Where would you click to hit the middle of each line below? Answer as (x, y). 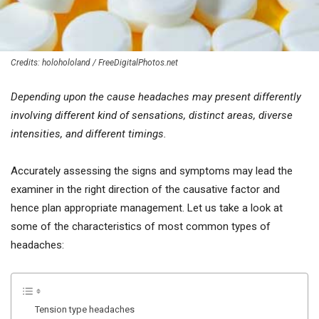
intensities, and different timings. (89, 134)
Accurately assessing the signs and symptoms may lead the (152, 171)
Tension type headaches (84, 309)
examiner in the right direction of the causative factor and (145, 189)
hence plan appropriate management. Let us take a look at (147, 208)
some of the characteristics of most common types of (141, 226)
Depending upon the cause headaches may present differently (156, 96)
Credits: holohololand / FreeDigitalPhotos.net (94, 62)
